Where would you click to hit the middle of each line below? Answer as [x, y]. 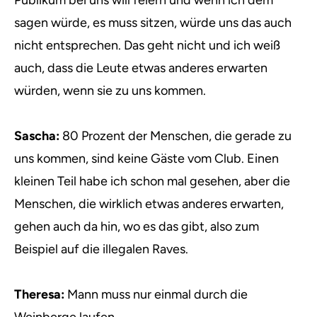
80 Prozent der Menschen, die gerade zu [177, 136]
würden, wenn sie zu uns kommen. [110, 91]
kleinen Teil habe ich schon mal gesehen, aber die [152, 181]
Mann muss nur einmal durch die [156, 294]
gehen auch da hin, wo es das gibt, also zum [137, 226]
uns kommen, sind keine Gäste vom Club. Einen [146, 158]
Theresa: [39, 294]
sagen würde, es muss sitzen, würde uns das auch [153, 23]
